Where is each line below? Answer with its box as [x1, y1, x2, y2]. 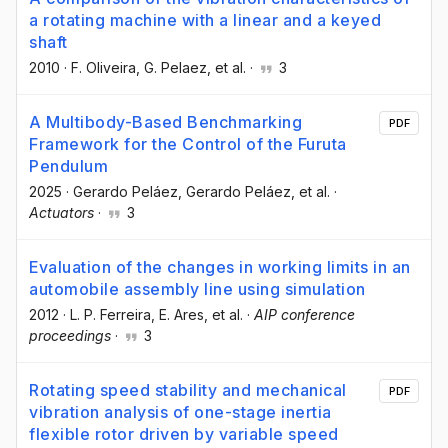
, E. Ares [151, 306, 204, 324]
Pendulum [29, 155, 108, 176]
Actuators [29, 203, 94, 221]
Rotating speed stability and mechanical [29, 380, 347, 401]
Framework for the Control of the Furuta [29, 133, 347, 154]
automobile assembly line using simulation [29, 279, 366, 300]
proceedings [29, 327, 111, 345]
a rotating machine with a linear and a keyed [29, 9, 381, 30]
